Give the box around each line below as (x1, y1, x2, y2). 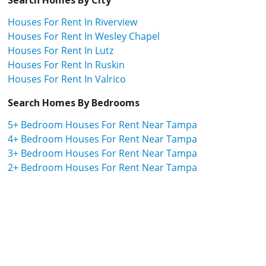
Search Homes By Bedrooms (8, 96, 140, 109)
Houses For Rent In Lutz (8, 43, 113, 57)
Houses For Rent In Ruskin (8, 58, 125, 71)
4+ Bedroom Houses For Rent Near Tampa (8, 132, 197, 145)
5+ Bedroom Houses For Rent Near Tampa (8, 118, 197, 131)
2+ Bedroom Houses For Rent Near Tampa (8, 160, 197, 174)
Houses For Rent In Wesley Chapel (8, 29, 160, 43)
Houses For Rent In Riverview (8, 15, 137, 28)
